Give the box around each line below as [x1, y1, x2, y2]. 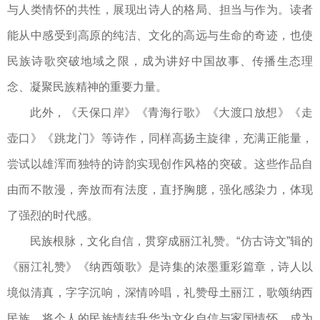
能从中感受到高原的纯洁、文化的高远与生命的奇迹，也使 [7, 29, 313, 42]
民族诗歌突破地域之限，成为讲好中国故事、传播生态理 [7, 55, 313, 68]
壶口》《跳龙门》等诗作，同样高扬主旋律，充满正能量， [7, 132, 313, 145]
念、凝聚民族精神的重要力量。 [7, 81, 167, 94]
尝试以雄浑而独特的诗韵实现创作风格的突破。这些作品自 [7, 158, 313, 171]
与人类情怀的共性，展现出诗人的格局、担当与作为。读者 [7, 4, 313, 16]
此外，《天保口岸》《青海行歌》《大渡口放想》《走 [30, 106, 313, 119]
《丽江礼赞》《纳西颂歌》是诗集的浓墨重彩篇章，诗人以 [7, 261, 313, 274]
